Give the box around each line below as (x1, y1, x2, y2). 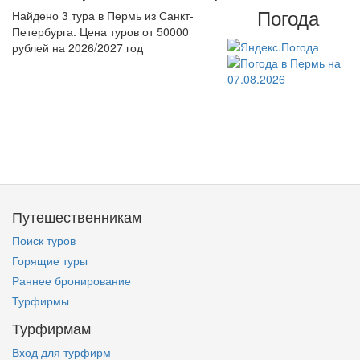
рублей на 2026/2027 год (12, 39, 143, 56)
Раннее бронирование (12, 272, 131, 289)
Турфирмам (12, 317, 91, 339)
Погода (256, 3, 319, 32)
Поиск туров (12, 232, 76, 249)
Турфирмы (12, 292, 69, 309)
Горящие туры (12, 252, 88, 269)
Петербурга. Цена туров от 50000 (12, 23, 189, 40)
